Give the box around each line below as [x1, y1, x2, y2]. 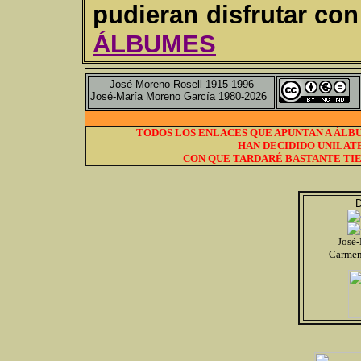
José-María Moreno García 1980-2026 [90, 90, 267, 102]
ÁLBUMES [93, 30, 216, 58]
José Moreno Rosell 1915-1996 [109, 78, 254, 90]
